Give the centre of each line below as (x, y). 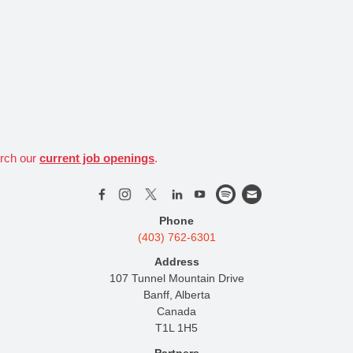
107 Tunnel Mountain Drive (176, 279)
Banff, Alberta (176, 295)
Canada (176, 312)
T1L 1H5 (176, 328)
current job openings (97, 158)
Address (176, 262)
